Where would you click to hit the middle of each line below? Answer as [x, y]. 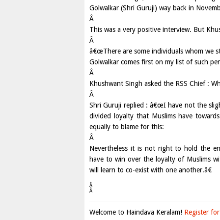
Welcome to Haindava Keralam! [137, 212]
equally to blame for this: [127, 127]
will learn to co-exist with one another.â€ [151, 170]
